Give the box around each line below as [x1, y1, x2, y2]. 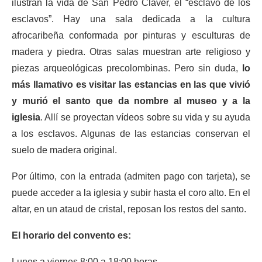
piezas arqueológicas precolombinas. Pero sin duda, [12, 63, 242, 73]
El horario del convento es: [12, 230, 131, 240]
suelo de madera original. [12, 145, 117, 155]
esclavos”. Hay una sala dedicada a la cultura [12, 14, 250, 24]
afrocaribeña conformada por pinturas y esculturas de [12, 30, 250, 40]
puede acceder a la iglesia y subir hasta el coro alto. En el [12, 188, 250, 198]
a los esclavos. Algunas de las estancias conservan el [12, 129, 250, 139]
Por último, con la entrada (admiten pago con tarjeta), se [12, 171, 250, 181]
